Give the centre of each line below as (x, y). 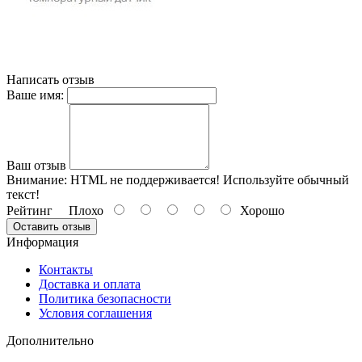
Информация (42, 242)
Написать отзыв (51, 79)
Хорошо (259, 210)
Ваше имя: (35, 95)
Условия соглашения (95, 313)
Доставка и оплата (90, 284)
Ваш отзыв (36, 165)
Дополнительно (50, 340)
